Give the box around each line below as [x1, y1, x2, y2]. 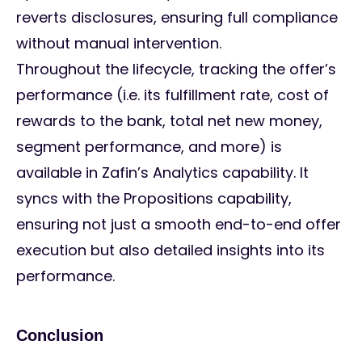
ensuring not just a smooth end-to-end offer [16, 214, 341, 235]
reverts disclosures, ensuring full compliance [16, 7, 338, 28]
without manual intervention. [16, 33, 221, 54]
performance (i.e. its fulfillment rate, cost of [16, 85, 329, 106]
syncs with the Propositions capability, [16, 188, 292, 209]
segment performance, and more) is [16, 137, 282, 158]
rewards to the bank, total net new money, [16, 111, 322, 132]
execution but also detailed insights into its [16, 240, 325, 261]
